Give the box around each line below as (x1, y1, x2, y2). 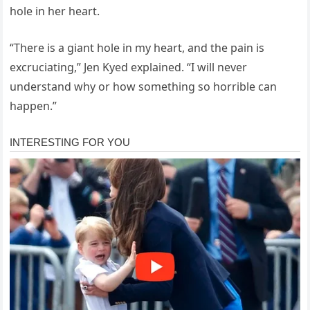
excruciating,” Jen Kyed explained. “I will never (10, 59, 248, 75)
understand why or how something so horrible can (10, 78, 277, 94)
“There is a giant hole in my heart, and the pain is (10, 39, 265, 55)
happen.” (10, 98, 57, 113)
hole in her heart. (10, 3, 100, 19)
